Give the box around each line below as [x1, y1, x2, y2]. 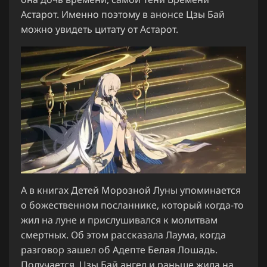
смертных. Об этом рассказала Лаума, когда [21, 228, 226, 241]
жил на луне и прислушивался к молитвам [21, 213, 218, 226]
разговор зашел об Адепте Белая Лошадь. [21, 243, 218, 256]
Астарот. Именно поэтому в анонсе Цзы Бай [21, 7, 225, 21]
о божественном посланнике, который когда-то [21, 198, 244, 212]
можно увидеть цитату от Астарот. [21, 22, 178, 36]
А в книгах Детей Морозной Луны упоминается [21, 183, 241, 197]
